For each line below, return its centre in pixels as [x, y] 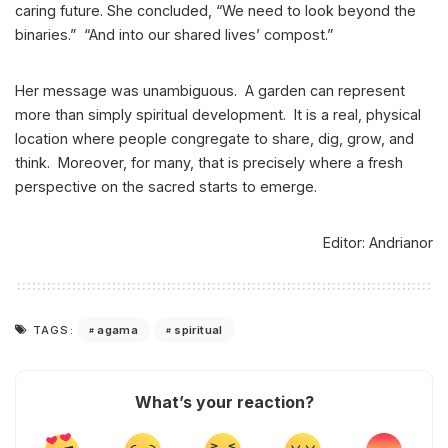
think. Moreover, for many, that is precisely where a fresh [209, 163]
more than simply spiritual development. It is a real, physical [218, 115]
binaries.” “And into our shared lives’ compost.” [174, 35]
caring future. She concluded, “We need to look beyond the [215, 11]
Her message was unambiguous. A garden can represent [210, 91]
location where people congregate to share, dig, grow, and [214, 139]
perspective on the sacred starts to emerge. [166, 187]
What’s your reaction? [224, 402]
